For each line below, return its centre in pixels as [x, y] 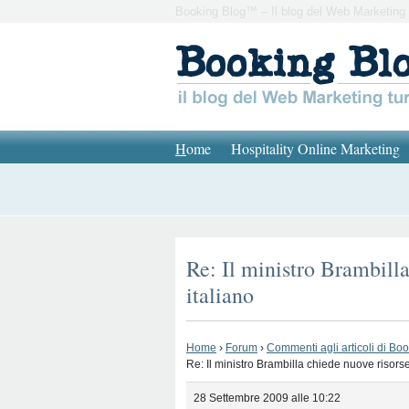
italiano [220, 295]
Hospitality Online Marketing [315, 148]
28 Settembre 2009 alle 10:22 [267, 398]
